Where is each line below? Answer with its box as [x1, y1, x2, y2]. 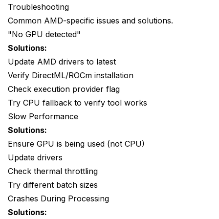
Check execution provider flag [8, 84, 120, 94]
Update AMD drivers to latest [8, 57, 116, 67]
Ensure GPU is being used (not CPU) [8, 139, 145, 149]
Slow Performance [8, 111, 78, 122]
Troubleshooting [8, 2, 69, 12]
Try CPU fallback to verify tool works [8, 98, 147, 108]
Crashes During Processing [8, 194, 109, 204]
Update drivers [8, 153, 63, 163]
